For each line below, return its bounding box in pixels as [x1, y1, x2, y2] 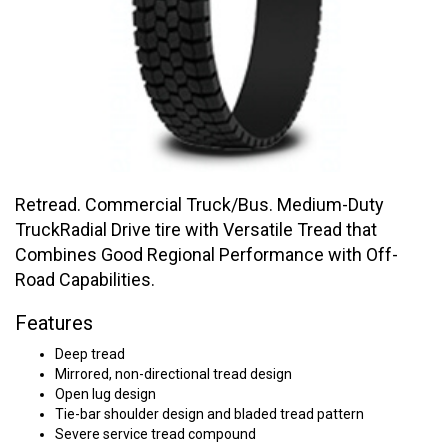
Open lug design [55, 386, 156, 402]
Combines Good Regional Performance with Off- [15, 244, 398, 265]
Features [15, 311, 93, 335]
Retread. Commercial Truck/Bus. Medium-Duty [15, 194, 384, 215]
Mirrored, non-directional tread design [55, 366, 292, 382]
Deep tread [55, 346, 125, 362]
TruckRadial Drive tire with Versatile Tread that [15, 219, 377, 240]
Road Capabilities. [15, 269, 155, 290]
